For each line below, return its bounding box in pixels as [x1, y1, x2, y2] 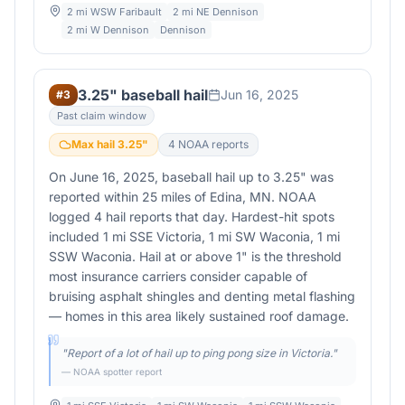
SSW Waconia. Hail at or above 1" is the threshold [49, 249, 342, 264]
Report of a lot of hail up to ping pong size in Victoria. [67, 346, 332, 360]
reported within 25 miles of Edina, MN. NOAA [49, 189, 316, 204]
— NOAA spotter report [61, 366, 162, 377]
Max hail [71, 137, 118, 151]
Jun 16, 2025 [221, 87, 298, 102]
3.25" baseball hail [78, 86, 208, 104]
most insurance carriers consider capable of [49, 268, 307, 284]
